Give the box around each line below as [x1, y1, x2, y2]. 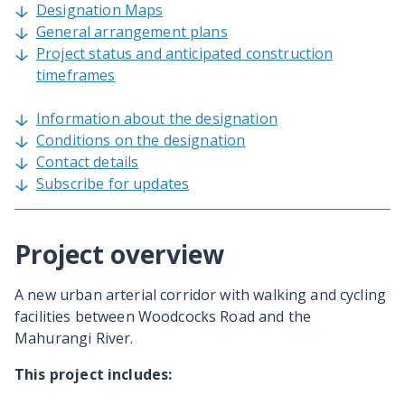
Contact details [36, 152, 139, 173]
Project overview [14, 237, 224, 272]
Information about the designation [36, 108, 278, 129]
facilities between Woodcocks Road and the [14, 306, 312, 327]
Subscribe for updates [36, 174, 190, 194]
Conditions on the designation [36, 130, 246, 151]
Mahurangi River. [14, 328, 137, 349]
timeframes [36, 65, 116, 86]
